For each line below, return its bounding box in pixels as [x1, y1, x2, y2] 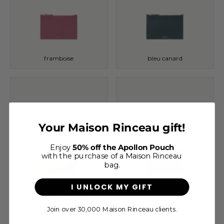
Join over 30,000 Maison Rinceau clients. [46, 204, 177, 213]
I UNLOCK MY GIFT [71, 181, 153, 192]
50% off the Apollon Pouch [72, 142, 174, 152]
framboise [44, 54, 74, 62]
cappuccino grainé [31, 189, 86, 197]
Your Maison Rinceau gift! [38, 120, 185, 134]
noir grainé [148, 189, 181, 197]
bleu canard [147, 54, 182, 62]
